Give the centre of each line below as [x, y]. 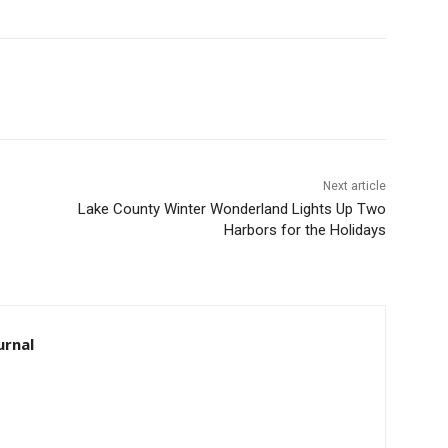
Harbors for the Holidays [297, 230]
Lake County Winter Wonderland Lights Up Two [224, 209]
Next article [347, 186]
